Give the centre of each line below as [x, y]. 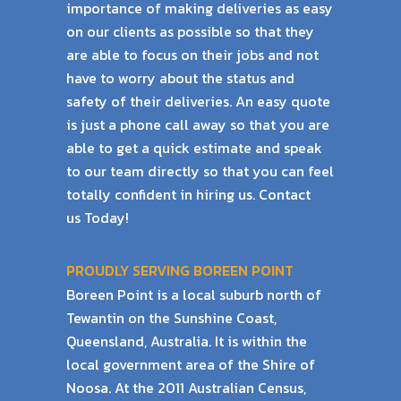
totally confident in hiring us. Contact [188, 194]
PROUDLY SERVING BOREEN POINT [180, 270]
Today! [107, 218]
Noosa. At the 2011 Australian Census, [186, 388]
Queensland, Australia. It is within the [187, 341]
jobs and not [277, 55]
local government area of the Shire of [191, 364]
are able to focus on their [151, 55]
